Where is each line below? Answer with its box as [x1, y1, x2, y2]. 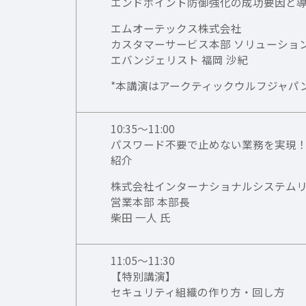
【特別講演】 [111, 268, 177, 284]
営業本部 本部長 [111, 194, 191, 210]
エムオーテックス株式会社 [111, 20, 242, 36]
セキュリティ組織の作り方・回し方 [111, 284, 286, 300]
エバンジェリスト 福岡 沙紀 [111, 52, 249, 68]
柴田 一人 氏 [111, 210, 171, 225]
